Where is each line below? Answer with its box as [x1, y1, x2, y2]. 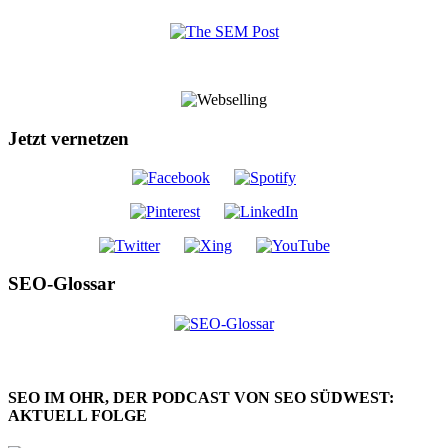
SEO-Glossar [8, 273, 115, 295]
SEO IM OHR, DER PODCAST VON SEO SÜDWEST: [8, 388, 394, 406]
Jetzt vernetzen [8, 127, 129, 149]
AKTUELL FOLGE [8, 406, 147, 424]
